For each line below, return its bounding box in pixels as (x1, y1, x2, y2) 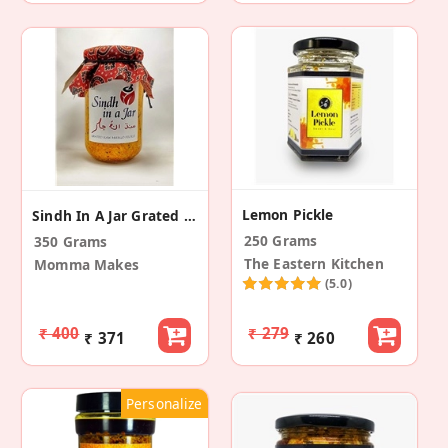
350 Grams (34, 231, 108, 251)
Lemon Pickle (241, 204, 334, 224)
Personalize (125, 393, 203, 413)
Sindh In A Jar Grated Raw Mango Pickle (183, 205, 196, 225)
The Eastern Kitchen (243, 253, 384, 273)
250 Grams (243, 230, 318, 250)
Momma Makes (34, 254, 139, 274)
